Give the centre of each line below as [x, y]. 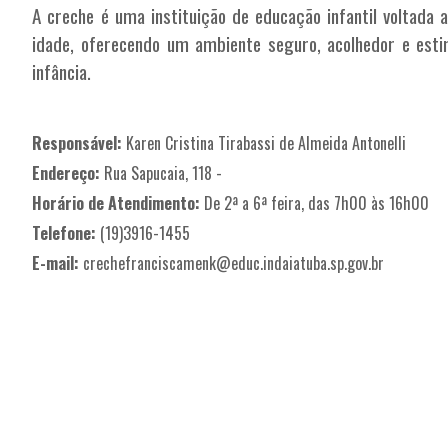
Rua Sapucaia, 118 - [161, 172]
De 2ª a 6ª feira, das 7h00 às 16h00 [315, 202]
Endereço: [66, 172]
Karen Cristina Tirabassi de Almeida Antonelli [264, 142]
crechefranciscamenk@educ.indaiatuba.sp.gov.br [234, 262]
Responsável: [77, 142]
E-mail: [56, 262]
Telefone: [64, 232]
